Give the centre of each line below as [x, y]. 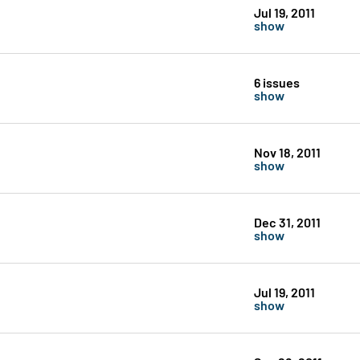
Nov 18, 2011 [287, 152]
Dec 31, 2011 [287, 222]
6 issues [276, 82]
